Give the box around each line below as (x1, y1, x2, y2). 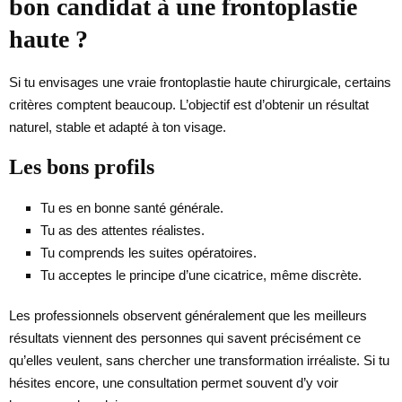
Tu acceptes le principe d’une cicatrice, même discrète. (40, 267, 362, 283)
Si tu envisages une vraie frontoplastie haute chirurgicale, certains (9, 74, 391, 90)
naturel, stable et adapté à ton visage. (9, 118, 226, 135)
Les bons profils (9, 154, 154, 179)
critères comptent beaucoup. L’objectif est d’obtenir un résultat (9, 96, 369, 112)
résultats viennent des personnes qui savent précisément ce (9, 329, 361, 345)
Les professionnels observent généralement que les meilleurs (9, 307, 367, 323)
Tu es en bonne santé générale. (40, 199, 223, 215)
